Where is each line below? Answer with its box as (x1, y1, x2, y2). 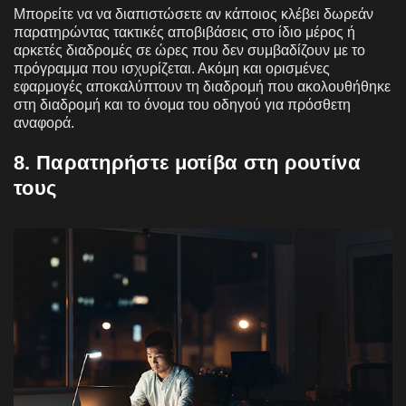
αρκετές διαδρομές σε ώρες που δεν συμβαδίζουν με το (14, 42, 365, 58)
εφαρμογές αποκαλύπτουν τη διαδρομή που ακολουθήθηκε (14, 78, 391, 94)
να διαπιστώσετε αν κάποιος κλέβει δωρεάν (96, 5, 373, 22)
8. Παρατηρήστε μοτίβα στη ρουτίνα (14, 150, 361, 174)
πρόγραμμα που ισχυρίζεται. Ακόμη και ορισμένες (14, 60, 330, 76)
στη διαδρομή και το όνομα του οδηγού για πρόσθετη (14, 96, 351, 112)
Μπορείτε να (14, 5, 92, 22)
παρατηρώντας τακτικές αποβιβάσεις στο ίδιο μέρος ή (14, 24, 355, 40)
